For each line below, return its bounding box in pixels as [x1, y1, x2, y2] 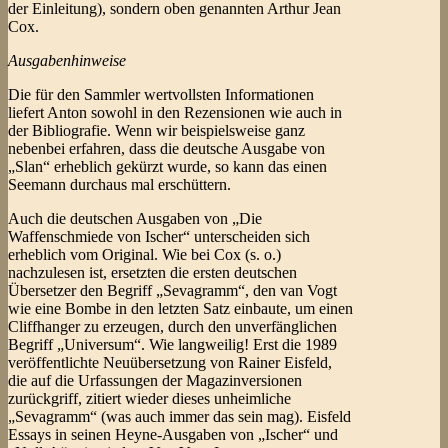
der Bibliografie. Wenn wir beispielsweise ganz [8, 122, 305, 140]
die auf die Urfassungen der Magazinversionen [8, 372, 302, 390]
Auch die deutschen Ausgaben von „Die [8, 210, 262, 228]
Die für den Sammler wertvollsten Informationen [8, 86, 314, 104]
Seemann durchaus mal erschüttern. [8, 176, 231, 194]
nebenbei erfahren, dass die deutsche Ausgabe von [8, 140, 325, 158]
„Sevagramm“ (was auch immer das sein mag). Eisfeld [8, 408, 351, 426]
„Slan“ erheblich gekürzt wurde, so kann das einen [8, 158, 327, 176]
